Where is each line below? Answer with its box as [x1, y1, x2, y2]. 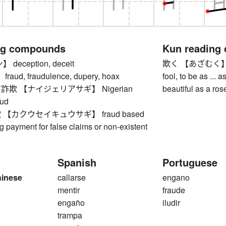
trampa [58, 209, 82, 221]
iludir [162, 197, 181, 209]
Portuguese [162, 155, 218, 170]
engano [162, 172, 190, 184]
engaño [58, 197, 85, 209]
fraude [162, 184, 186, 196]
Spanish [58, 155, 96, 170]
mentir [58, 184, 80, 196]
